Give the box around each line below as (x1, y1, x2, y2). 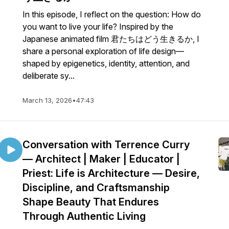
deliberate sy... (22, 71, 75, 81)
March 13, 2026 (22, 96, 72, 104)
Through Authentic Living (22, 210, 146, 222)
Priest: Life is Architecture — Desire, (22, 167, 200, 179)
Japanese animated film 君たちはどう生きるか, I (22, 34, 199, 44)
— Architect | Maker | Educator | (22, 153, 180, 165)
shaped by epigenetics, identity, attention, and (22, 58, 190, 68)
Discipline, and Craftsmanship (22, 181, 170, 194)
